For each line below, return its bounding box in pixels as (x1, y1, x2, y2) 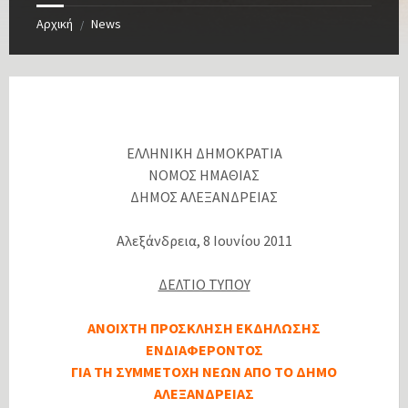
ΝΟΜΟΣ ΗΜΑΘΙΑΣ (148, 166, 260, 185)
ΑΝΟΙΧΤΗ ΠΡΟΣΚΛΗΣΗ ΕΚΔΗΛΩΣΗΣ (87, 319, 321, 338)
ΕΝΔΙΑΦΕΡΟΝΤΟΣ (145, 341, 263, 360)
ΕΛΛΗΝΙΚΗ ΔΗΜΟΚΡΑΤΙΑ (126, 144, 282, 163)
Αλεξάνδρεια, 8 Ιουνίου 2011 (116, 231, 292, 250)
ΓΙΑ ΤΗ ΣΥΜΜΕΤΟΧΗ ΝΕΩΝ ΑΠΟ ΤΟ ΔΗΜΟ (71, 362, 337, 382)
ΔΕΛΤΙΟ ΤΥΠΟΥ (158, 275, 250, 294)
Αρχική (36, 15, 73, 33)
